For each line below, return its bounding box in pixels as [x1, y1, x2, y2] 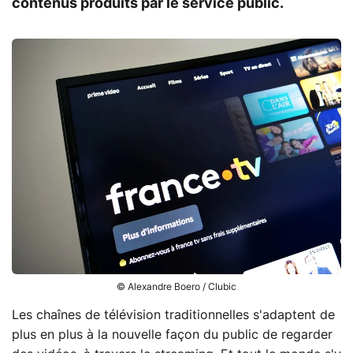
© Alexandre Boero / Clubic [117, 281, 236, 292]
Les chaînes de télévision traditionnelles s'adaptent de [12, 308, 335, 321]
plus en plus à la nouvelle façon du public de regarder [12, 328, 333, 341]
